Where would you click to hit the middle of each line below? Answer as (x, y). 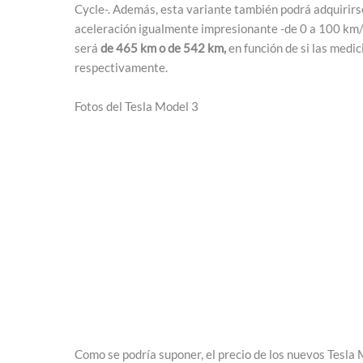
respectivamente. (121, 67)
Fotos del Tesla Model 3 (137, 106)
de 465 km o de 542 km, (163, 47)
